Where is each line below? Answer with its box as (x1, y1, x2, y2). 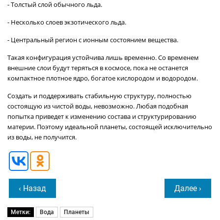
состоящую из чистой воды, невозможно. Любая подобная (7, 101, 188, 110)
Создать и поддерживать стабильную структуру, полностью (7, 91, 192, 100)
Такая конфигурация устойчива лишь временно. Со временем (7, 53, 199, 62)
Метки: (11, 208, 30, 216)
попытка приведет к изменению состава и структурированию (7, 111, 196, 121)
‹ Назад (19, 183, 46, 193)
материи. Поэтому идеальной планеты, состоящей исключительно (7, 122, 212, 131)
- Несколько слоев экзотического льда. (7, 17, 126, 27)
